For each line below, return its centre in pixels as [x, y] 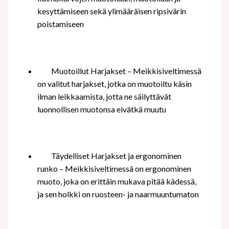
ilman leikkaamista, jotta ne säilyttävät [104, 96]
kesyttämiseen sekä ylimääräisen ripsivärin [111, 11]
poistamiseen [60, 24]
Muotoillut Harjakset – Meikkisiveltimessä [126, 71]
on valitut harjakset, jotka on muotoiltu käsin [114, 83]
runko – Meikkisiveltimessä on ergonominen [114, 169]
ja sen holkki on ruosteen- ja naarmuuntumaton [118, 194]
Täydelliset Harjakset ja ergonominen [116, 156]
